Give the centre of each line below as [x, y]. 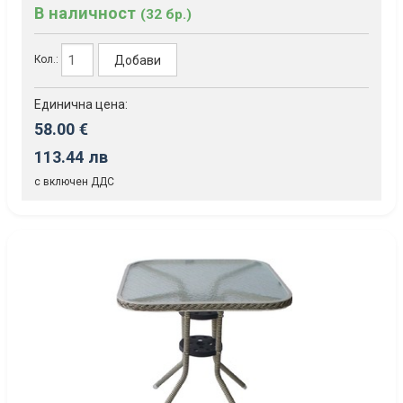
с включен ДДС [74, 182]
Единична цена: [81, 105]
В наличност [87, 13]
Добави [138, 60]
